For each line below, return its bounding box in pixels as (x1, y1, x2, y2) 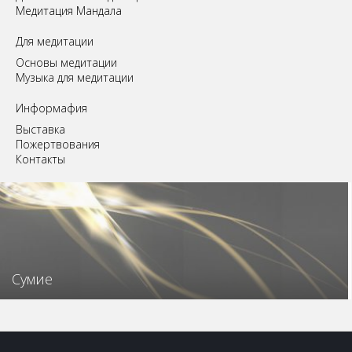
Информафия (16, 101, 87, 116)
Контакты (16, 152, 65, 167)
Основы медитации (16, 55, 117, 71)
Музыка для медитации (16, 70, 134, 86)
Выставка (16, 122, 65, 137)
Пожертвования (16, 137, 100, 152)
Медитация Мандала (16, 3, 122, 19)
